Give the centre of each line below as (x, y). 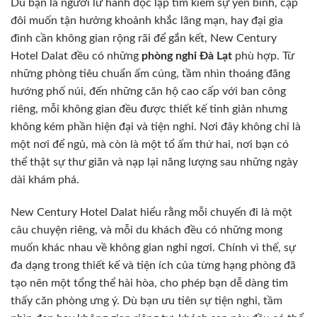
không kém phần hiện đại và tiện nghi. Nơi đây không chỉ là (156, 127)
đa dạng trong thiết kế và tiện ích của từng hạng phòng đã (153, 266)
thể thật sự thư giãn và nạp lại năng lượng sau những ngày (154, 162)
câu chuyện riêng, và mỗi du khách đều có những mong (146, 230)
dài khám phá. (45, 180)
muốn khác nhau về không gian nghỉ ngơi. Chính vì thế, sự (153, 248)
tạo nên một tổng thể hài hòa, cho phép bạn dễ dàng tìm (149, 283)
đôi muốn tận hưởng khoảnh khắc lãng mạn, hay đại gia (147, 21)
